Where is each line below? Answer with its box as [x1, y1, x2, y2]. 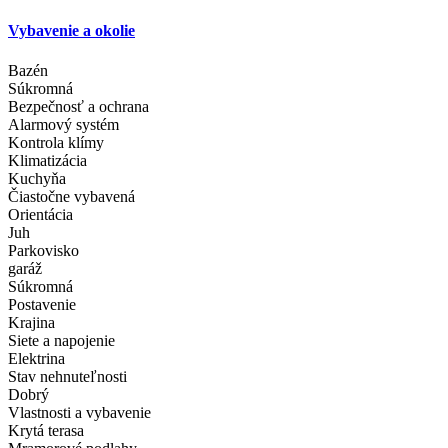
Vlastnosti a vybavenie [8, 403, 151, 421]
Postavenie [8, 295, 76, 313]
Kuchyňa [8, 169, 66, 187]
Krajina [8, 313, 55, 331]
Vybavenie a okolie [8, 22, 135, 40]
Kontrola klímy [8, 133, 104, 151]
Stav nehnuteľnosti [8, 367, 127, 385]
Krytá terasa [8, 421, 84, 439]
